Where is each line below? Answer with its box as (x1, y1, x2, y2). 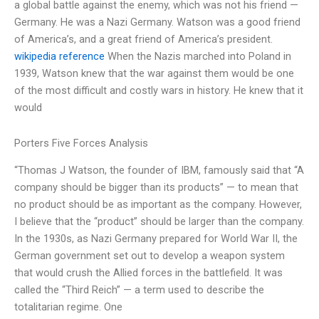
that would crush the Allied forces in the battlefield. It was (14, 266, 283, 280)
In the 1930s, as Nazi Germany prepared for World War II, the (14, 232, 298, 246)
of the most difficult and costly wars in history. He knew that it (14, 84, 303, 98)
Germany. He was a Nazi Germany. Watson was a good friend (14, 16, 300, 29)
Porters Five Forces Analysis (14, 137, 148, 150)
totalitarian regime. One (14, 300, 122, 314)
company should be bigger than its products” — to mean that (14, 181, 298, 194)
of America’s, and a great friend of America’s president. (14, 33, 273, 46)
